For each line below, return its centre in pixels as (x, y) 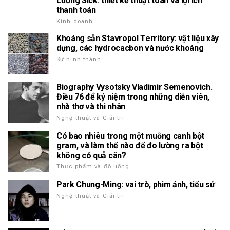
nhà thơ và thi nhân (91, 107)
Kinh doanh (75, 22)
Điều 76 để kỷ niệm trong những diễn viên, (133, 97)
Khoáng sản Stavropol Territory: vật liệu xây (138, 39)
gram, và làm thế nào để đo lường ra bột (130, 146)
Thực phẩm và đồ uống (93, 167)
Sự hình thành (79, 60)
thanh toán (76, 10)
